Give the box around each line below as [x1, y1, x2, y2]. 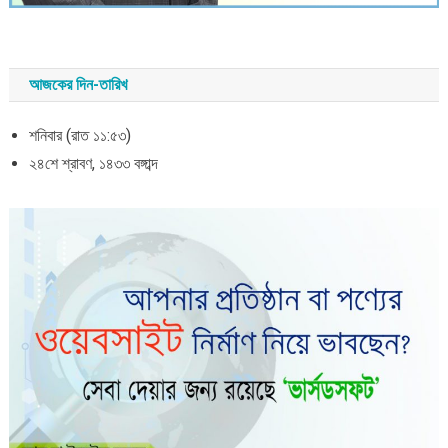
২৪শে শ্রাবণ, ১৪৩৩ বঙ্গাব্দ [28, 153, 158, 173]
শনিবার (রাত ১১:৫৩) [28, 125, 131, 145]
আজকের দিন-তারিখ [28, 74, 127, 94]
